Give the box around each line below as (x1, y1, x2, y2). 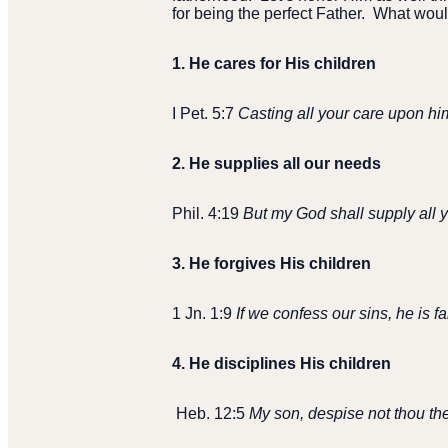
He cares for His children (189, 55, 376, 73)
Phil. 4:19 (172, 205, 243, 223)
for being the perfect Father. (172, 5, 365, 23)
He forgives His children (189, 255, 371, 273)
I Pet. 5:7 (172, 105, 238, 123)
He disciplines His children (189, 355, 391, 373)
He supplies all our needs (189, 155, 381, 173)
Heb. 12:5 (176, 405, 249, 423)
